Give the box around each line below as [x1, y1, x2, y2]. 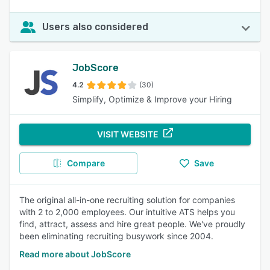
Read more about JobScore [19, 249, 131, 259]
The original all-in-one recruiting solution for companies [19, 195, 235, 205]
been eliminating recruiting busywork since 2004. [19, 231, 213, 241]
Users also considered [42, 21, 148, 33]
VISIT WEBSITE [97, 129, 159, 139]
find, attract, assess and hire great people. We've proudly [19, 219, 245, 229]
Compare [66, 158, 105, 168]
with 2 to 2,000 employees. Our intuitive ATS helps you [19, 207, 235, 217]
